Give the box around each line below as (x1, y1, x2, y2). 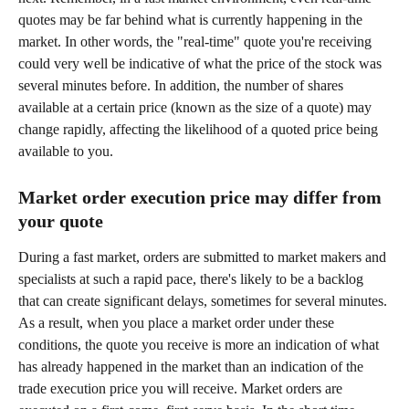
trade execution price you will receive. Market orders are (18, 380, 346, 396)
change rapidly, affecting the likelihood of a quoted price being (18, 121, 382, 138)
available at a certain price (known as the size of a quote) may (18, 100, 375, 116)
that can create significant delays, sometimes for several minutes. (18, 292, 391, 309)
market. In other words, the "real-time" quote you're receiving (18, 34, 375, 50)
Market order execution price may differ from (18, 186, 386, 207)
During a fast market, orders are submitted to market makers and (18, 248, 390, 265)
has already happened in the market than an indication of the (18, 358, 367, 374)
